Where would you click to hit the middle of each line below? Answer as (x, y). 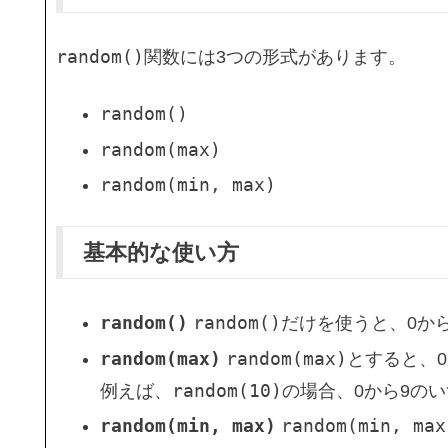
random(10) (226, 390)
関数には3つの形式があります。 (275, 56)
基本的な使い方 (161, 253)
